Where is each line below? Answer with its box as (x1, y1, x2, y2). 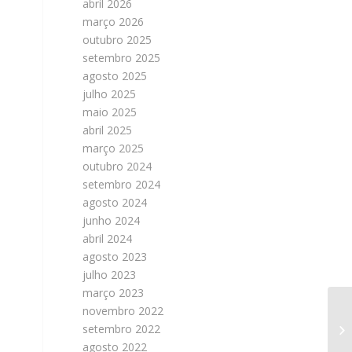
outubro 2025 (82, 32, 152, 47)
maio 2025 (82, 104, 137, 119)
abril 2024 (82, 231, 133, 246)
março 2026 (82, 14, 145, 29)
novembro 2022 (82, 303, 164, 318)
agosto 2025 (82, 68, 148, 83)
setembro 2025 (82, 50, 161, 65)
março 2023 (82, 285, 145, 300)
